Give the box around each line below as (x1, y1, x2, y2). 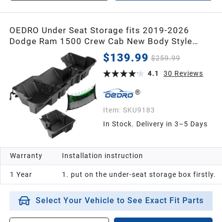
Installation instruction (61, 151, 143, 160)
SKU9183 (122, 106, 155, 114)
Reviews (174, 69, 204, 78)
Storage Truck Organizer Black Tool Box (9, 57, 177, 68)
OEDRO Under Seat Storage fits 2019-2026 (9, 25, 190, 35)
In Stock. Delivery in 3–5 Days (103, 120, 208, 128)
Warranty (10, 151, 43, 160)
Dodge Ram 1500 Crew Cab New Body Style (9, 36, 193, 46)
